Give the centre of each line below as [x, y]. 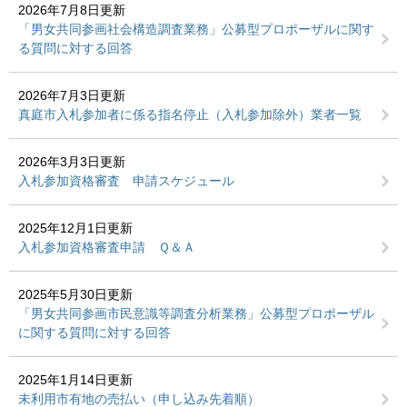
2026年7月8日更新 [72, 10]
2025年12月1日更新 [75, 228]
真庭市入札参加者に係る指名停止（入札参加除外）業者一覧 [190, 114]
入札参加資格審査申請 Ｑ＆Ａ [107, 247]
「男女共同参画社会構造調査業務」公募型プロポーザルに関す [196, 29]
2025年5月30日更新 [75, 294]
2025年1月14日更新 [75, 380]
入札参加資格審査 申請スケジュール [126, 181]
